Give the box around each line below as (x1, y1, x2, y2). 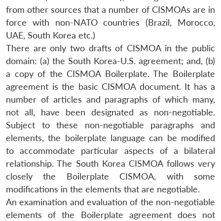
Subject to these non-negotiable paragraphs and (6, 119, 215, 130)
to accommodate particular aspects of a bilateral (6, 145, 215, 156)
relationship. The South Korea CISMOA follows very (6, 158, 215, 169)
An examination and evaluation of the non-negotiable (6, 196, 215, 207)
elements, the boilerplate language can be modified (6, 132, 215, 143)
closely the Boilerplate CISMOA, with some (6, 171, 215, 182)
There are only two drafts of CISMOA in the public (6, 42, 215, 53)
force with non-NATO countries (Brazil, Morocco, (6, 17, 215, 28)
